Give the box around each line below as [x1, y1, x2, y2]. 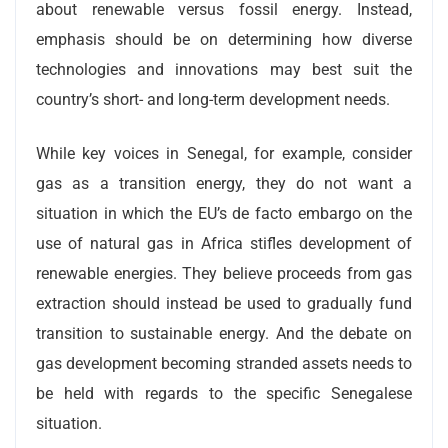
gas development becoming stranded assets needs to [36, 353, 412, 373]
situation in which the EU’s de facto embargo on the [36, 203, 412, 223]
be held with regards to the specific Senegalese [36, 383, 412, 403]
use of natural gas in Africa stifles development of [36, 233, 412, 253]
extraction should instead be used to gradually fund [36, 293, 412, 313]
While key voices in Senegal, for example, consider [36, 143, 412, 163]
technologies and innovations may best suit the [36, 59, 412, 79]
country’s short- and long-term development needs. [36, 89, 390, 109]
